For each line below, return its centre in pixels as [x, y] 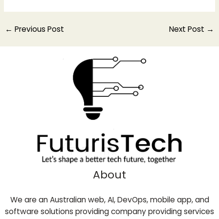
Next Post [187, 29]
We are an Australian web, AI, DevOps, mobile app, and [109, 200]
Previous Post [39, 29]
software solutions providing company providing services [109, 212]
